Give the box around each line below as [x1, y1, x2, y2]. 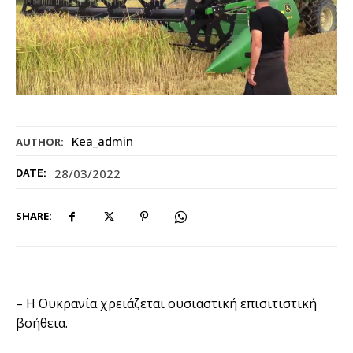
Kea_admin [72, 133, 133, 150]
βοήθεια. [16, 314, 68, 332]
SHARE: [16, 209, 52, 224]
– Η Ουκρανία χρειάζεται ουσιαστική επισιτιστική [16, 294, 317, 312]
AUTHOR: [16, 135, 64, 150]
